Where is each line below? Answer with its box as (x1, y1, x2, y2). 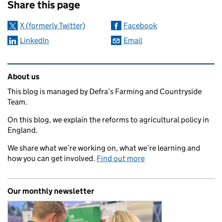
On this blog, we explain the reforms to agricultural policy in (7, 115, 209, 125)
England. (7, 125, 38, 135)
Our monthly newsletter (7, 186, 94, 196)
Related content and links (9, 64, 130, 77)
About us (7, 72, 40, 82)
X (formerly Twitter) (20, 21, 85, 31)
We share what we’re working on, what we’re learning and (7, 143, 200, 153)
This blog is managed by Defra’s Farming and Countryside (7, 87, 202, 97)
